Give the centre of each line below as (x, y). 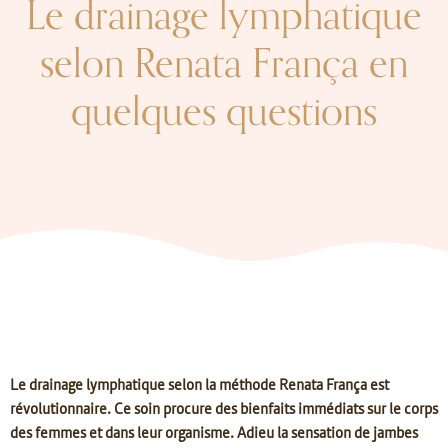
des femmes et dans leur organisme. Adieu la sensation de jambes (214, 431)
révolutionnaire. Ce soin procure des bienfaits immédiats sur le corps (224, 407)
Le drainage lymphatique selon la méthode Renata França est (199, 383)
